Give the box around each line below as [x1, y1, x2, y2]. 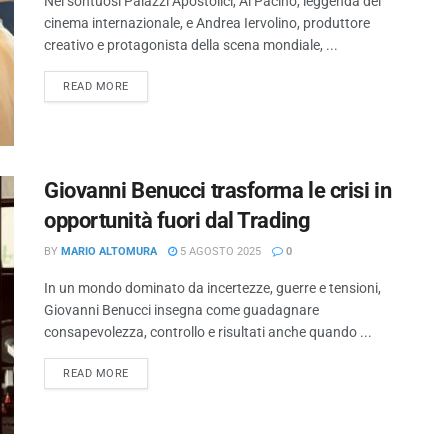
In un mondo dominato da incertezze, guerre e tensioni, [44, 280, 381, 297]
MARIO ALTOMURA [61, 245, 157, 259]
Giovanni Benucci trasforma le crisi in [44, 178, 392, 204]
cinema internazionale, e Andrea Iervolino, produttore [44, 15, 370, 31]
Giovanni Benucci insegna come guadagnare [44, 302, 319, 319]
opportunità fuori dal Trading [44, 208, 311, 234]
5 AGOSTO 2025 [177, 245, 261, 259]
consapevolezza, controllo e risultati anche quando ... [44, 324, 372, 341]
